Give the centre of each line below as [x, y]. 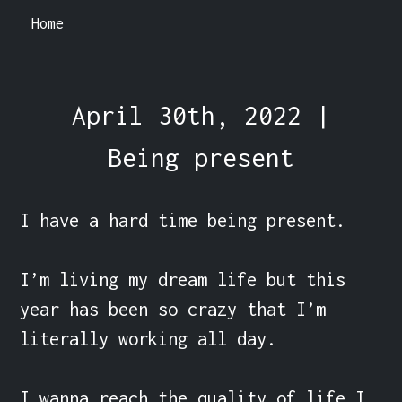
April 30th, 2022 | [201, 115]
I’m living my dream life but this [183, 279]
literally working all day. [149, 338]
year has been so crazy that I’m [173, 309]
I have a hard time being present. [183, 220]
